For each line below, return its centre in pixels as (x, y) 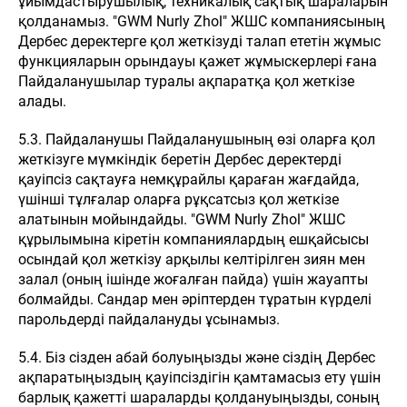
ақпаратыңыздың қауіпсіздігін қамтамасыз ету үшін (199, 377)
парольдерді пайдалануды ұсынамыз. (149, 319)
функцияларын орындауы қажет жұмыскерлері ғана (198, 61)
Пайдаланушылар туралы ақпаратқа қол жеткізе (186, 81)
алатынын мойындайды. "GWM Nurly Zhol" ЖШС (182, 219)
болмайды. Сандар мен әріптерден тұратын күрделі (195, 299)
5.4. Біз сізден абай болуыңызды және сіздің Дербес (197, 357)
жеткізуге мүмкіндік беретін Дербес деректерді (180, 159)
